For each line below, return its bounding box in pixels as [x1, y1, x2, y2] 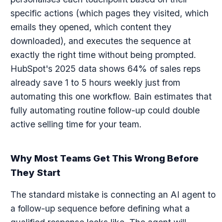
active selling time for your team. [10, 119, 142, 129]
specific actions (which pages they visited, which [10, 8, 209, 18]
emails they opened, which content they [10, 22, 171, 32]
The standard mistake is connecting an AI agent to [10, 189, 216, 200]
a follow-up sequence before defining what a [10, 203, 190, 214]
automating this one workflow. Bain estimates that [10, 91, 212, 102]
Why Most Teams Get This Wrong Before [10, 153, 199, 164]
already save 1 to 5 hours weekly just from [10, 77, 180, 88]
